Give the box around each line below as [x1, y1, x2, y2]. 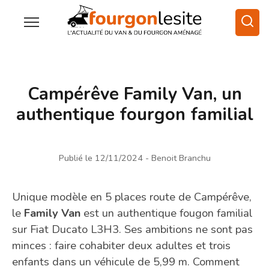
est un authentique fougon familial [80, 205, 252, 220]
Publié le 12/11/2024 [58, 151, 143, 164]
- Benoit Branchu [145, 151, 211, 164]
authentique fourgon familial [16, 102, 253, 126]
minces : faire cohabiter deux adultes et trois [12, 237, 231, 253]
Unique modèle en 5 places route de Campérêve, [12, 189, 252, 204]
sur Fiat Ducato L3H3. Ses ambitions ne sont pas [12, 221, 253, 237]
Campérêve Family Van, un [27, 82, 242, 106]
